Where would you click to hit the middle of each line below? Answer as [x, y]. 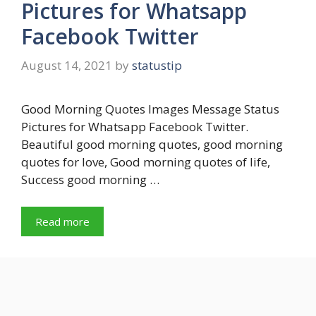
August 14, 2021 [67, 66]
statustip [157, 66]
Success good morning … [90, 180]
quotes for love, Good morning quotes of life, [146, 162]
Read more [62, 221]
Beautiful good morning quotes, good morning [152, 145]
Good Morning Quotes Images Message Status [150, 109]
